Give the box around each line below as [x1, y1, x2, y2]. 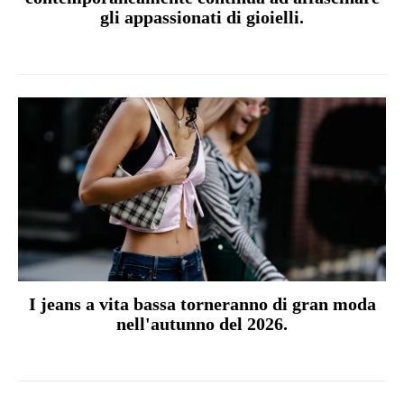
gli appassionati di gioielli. [100, 7, 304, 28]
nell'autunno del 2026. [116, 314, 288, 335]
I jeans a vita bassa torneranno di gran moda [28, 294, 376, 315]
